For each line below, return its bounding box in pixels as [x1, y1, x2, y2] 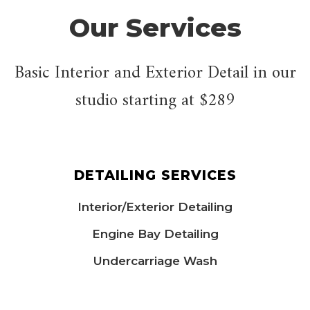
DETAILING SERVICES [73, 166, 237, 183]
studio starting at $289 [75, 85, 235, 116]
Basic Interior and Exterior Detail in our [14, 57, 296, 89]
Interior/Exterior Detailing [77, 199, 232, 214]
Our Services [69, 11, 241, 43]
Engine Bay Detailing [91, 226, 219, 241]
